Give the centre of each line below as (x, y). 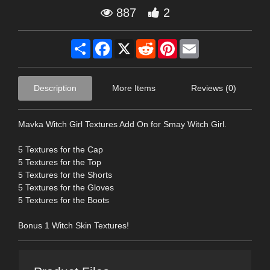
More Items (134, 88)
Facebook (131, 44)
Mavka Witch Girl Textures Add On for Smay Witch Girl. (122, 124)
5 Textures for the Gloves (66, 187)
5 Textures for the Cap (61, 149)
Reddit (168, 44)
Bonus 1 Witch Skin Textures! (74, 225)
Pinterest (194, 44)
